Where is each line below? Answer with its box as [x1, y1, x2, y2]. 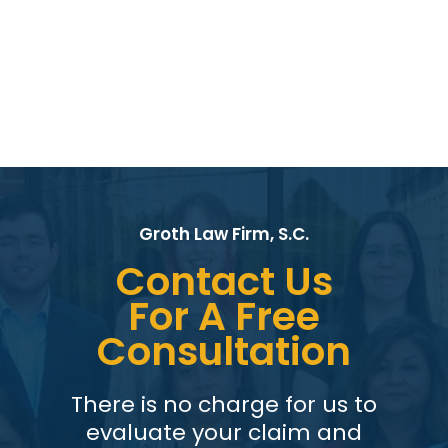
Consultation [97, 324, 351, 380]
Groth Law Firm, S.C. [139, 222, 309, 247]
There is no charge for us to [70, 389, 377, 421]
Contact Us [115, 254, 333, 310]
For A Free [128, 289, 320, 345]
